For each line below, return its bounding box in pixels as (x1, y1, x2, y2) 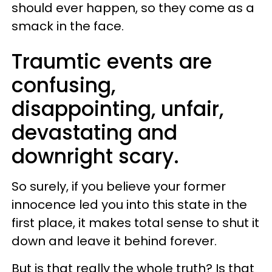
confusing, (12, 71, 115, 100)
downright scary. (12, 142, 179, 171)
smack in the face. (12, 18, 124, 35)
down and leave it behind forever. (12, 233, 217, 250)
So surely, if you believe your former (12, 178, 226, 195)
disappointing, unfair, (12, 95, 223, 123)
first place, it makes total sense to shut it (12, 214, 259, 231)
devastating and (12, 118, 177, 147)
